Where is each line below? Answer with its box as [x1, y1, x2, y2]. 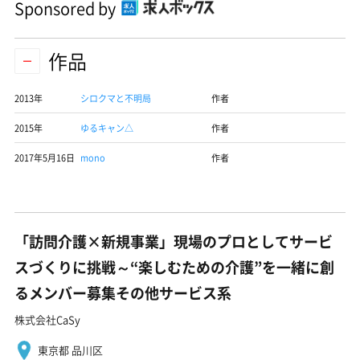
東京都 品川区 [38, 342, 103, 358]
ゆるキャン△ [80, 121, 134, 135]
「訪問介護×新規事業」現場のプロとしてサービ [14, 231, 333, 252]
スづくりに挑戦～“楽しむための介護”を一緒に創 [14, 256, 334, 278]
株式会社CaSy [14, 312, 80, 327]
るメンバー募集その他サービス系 [14, 282, 231, 304]
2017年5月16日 [14, 151, 75, 165]
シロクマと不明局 [80, 92, 152, 105]
